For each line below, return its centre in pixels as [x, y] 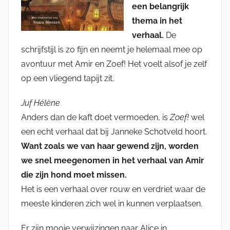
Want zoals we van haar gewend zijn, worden [110, 146]
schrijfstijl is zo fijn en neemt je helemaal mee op [112, 50]
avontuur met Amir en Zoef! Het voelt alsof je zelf [114, 64]
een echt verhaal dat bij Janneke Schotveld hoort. [114, 132]
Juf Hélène [41, 103]
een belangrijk [160, 7]
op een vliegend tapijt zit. [68, 79]
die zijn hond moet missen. [74, 175]
